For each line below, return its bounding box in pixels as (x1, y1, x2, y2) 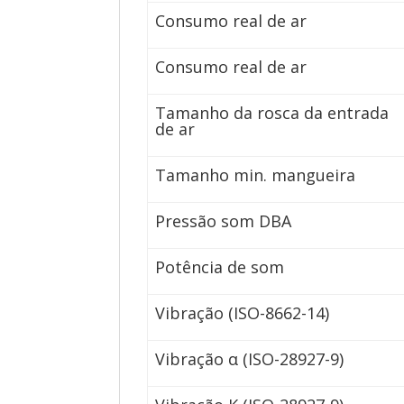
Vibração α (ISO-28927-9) (155, 348, 344, 371)
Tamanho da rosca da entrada (155, 102, 390, 124)
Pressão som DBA (155, 210, 292, 233)
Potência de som (155, 256, 285, 279)
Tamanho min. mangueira (155, 164, 356, 187)
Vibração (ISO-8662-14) (155, 302, 330, 325)
